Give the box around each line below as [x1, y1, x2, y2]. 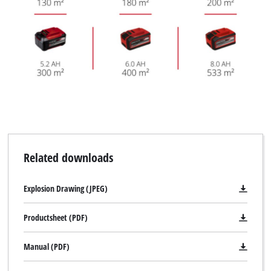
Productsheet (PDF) [23, 212, 88, 224]
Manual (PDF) [23, 241, 70, 253]
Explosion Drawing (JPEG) [23, 183, 108, 195]
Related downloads [23, 149, 113, 166]
